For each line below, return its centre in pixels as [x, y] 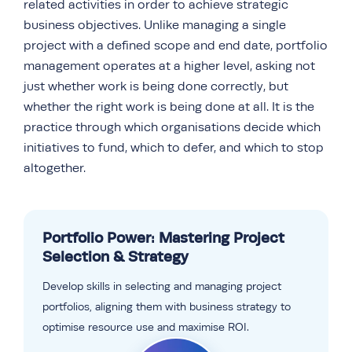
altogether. [55, 168]
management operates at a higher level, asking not [169, 66]
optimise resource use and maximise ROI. [146, 327]
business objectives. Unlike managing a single [155, 25]
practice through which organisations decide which [172, 127]
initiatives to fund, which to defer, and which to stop [174, 148]
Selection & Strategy [115, 257]
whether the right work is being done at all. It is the [169, 107]
